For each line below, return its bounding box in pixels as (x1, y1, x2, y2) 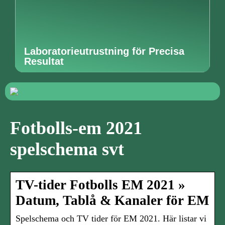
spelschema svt (10, 139, 124, 160)
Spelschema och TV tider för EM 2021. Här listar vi (16, 213, 206, 224)
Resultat (24, 56, 64, 67)
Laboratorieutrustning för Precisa (24, 46, 184, 57)
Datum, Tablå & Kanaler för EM (16, 193, 209, 208)
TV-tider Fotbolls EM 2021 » (16, 177, 185, 193)
